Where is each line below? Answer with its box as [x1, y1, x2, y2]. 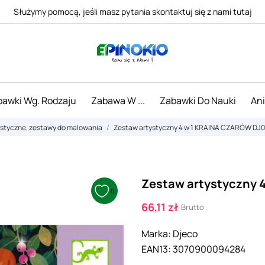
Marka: [141, 227, 171, 240]
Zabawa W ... [91, 94, 145, 107]
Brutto [181, 202, 204, 212]
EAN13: [141, 243, 171, 256]
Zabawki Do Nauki [159, 94, 236, 107]
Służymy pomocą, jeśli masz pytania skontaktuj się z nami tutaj [13, 5, 252, 17]
